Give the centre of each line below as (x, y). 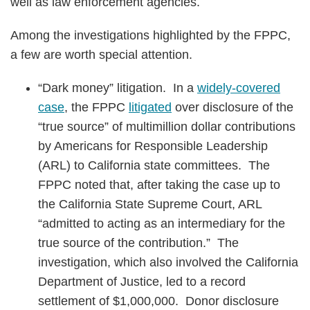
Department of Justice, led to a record (142, 282)
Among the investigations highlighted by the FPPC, (151, 35)
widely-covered (239, 88)
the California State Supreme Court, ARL (150, 204)
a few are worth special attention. (101, 55)
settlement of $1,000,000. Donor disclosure (158, 301)
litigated (150, 107)
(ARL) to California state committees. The (154, 165)
